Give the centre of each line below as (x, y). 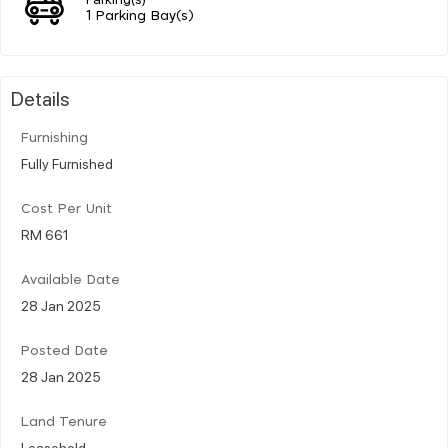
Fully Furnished (67, 162)
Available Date (70, 280)
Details (40, 97)
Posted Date (64, 351)
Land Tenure (64, 422)
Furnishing (54, 138)
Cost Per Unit (66, 209)
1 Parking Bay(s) (140, 16)
